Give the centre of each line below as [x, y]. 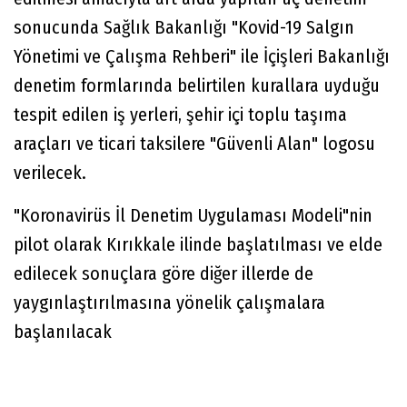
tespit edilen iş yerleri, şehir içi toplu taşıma [180, 115]
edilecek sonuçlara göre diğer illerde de [164, 274]
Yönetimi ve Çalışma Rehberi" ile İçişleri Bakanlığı [202, 57]
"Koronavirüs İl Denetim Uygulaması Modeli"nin [193, 216]
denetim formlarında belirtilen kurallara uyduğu [197, 86]
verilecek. [50, 173]
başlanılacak [63, 332]
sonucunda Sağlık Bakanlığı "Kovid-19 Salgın [184, 28]
